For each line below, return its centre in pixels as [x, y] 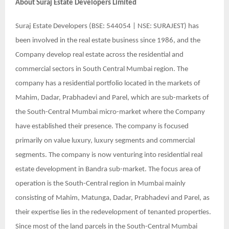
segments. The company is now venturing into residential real [109, 155]
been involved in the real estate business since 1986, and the [108, 40]
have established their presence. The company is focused [102, 126]
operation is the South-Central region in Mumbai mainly [100, 184]
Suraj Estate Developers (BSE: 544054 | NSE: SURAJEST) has [107, 26]
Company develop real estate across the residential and [99, 55]
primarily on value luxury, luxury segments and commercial [105, 141]
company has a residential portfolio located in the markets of [108, 83]
